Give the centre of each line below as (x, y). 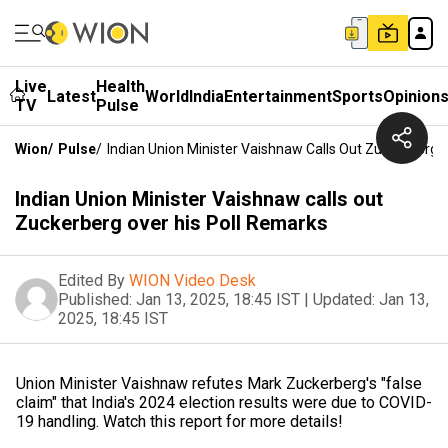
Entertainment (278, 96)
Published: (95, 299)
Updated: (344, 299)
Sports (357, 96)
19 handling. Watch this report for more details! (179, 421)
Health (120, 86)
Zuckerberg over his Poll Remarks (171, 223)
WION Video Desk (192, 280)
